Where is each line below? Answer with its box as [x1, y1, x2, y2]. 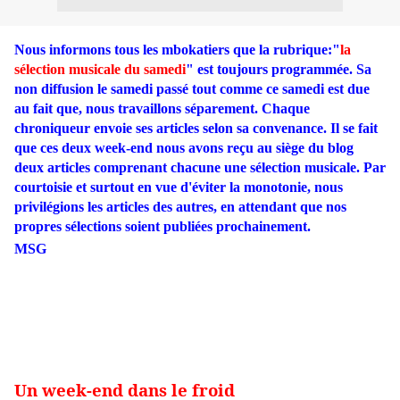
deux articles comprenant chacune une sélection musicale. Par [14, 160, 386, 175]
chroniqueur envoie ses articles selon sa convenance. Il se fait [14, 121, 378, 136]
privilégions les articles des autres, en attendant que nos [14, 199, 346, 214]
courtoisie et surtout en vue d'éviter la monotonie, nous [14, 179, 343, 195]
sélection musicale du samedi [14, 62, 186, 77]
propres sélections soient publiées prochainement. [14, 219, 311, 234]
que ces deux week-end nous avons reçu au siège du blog [14, 140, 354, 155]
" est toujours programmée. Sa [186, 62, 371, 77]
